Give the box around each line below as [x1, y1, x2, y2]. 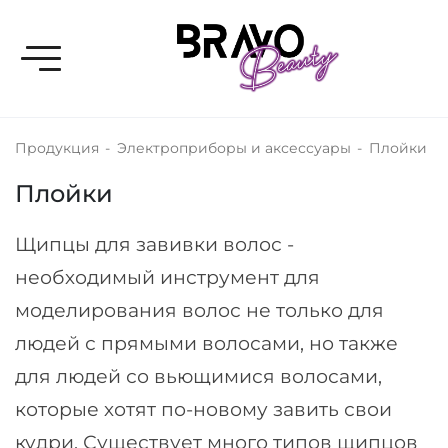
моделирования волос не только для [15, 299, 384, 323]
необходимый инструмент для [15, 266, 320, 290]
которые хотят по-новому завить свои [15, 398, 392, 422]
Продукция [15, 139, 99, 158]
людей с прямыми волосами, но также [15, 332, 398, 356]
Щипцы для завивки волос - [15, 233, 294, 257]
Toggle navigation [40, 46, 167, 65]
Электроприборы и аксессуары [117, 139, 351, 158]
